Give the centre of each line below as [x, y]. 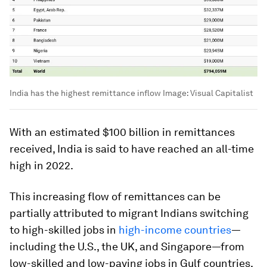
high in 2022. [41, 166]
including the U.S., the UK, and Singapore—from [127, 247]
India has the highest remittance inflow [85, 93]
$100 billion [131, 132]
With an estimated [56, 132]
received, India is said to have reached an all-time [132, 149]
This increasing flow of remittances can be [115, 197]
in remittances [197, 132]
